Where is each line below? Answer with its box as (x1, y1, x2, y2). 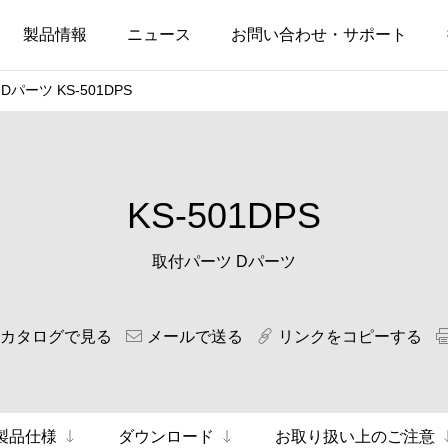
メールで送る (146, 328, 243, 346)
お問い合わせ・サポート (231, 26, 407, 43)
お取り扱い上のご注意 (274, 428, 435, 445)
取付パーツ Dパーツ (152, 253, 296, 270)
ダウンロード (117, 428, 214, 445)
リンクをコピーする (277, 328, 422, 346)
